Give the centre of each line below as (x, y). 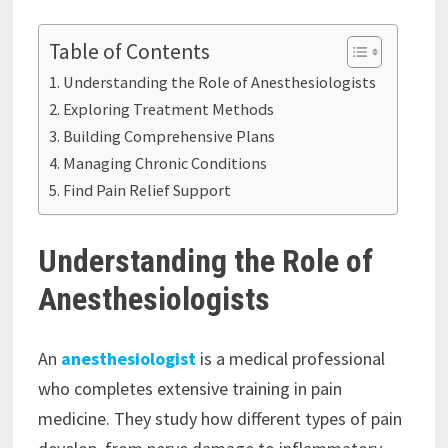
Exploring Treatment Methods (169, 109)
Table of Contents (129, 52)
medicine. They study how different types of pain (219, 419)
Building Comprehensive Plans (169, 136)
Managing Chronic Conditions (165, 163)
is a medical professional (292, 359)
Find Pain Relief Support (147, 190)
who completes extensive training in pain (189, 389)
